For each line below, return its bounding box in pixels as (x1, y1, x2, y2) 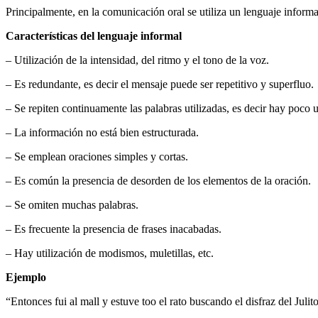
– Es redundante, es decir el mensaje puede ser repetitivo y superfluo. (6, 77, 314, 90)
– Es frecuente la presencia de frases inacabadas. (6, 222, 221, 235)
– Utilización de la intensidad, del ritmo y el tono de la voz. (6, 53, 269, 66)
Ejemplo (6, 270, 46, 283)
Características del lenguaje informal (6, 29, 182, 42)
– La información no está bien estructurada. (6, 126, 199, 138)
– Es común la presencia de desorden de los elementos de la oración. (6, 174, 311, 187)
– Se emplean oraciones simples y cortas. (6, 150, 188, 163)
